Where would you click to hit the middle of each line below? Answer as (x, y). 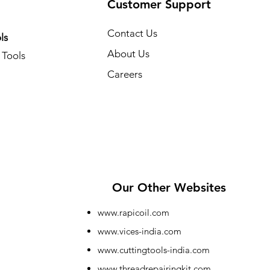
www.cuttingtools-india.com (153, 250)
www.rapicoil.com (133, 212)
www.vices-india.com (139, 231)
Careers (124, 74)
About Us (128, 53)
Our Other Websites (169, 187)
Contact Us (132, 33)
